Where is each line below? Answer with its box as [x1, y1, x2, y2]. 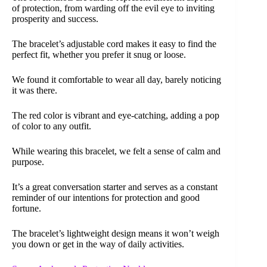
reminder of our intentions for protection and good [12, 193, 200, 203]
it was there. [12, 85, 57, 96]
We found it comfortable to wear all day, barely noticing [12, 74, 221, 85]
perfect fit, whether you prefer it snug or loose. [12, 49, 186, 60]
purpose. [12, 157, 44, 167]
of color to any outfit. [12, 121, 91, 132]
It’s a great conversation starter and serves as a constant [12, 182, 218, 193]
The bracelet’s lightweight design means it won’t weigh [12, 228, 219, 239]
